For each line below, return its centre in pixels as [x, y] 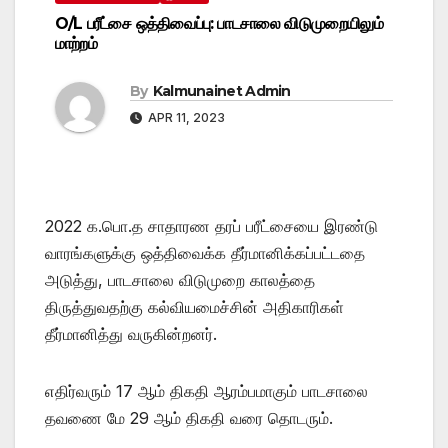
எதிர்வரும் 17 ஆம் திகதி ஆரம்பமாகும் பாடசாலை [206, 390]
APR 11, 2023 [185, 117]
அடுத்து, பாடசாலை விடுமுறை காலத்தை [180, 279]
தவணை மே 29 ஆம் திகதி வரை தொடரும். [189, 417]
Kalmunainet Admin [221, 90]
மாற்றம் [76, 43]
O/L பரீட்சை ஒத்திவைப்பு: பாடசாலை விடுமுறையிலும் [219, 23]
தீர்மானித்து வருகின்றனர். [131, 333]
